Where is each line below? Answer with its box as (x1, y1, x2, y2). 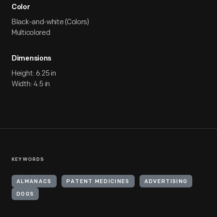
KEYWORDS (12, 157, 45, 162)
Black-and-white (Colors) (12, 17, 89, 27)
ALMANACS (16, 179, 52, 185)
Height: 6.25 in (12, 69, 56, 78)
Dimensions (12, 55, 51, 62)
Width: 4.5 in (12, 79, 50, 89)
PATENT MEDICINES (66, 179, 130, 185)
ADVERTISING (144, 179, 188, 185)
